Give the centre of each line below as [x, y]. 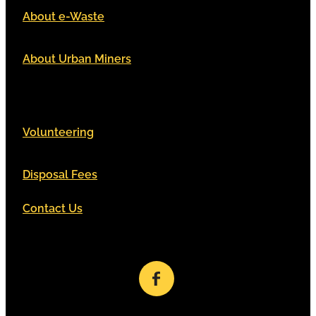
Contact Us [53, 208]
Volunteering [58, 132]
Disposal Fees [60, 174]
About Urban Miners [77, 58]
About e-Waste [63, 16]
